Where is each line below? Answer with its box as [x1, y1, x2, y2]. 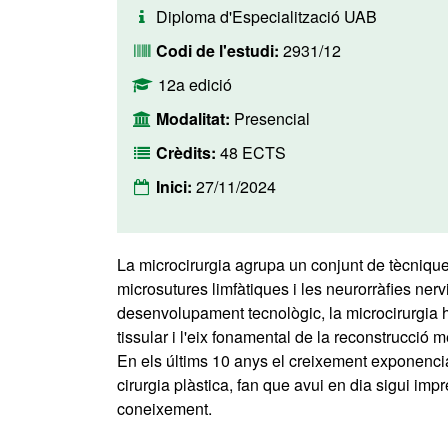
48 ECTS [220, 141, 286, 164]
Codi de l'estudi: [156, 39, 283, 62]
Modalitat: [156, 107, 234, 130]
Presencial [234, 107, 310, 130]
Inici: [156, 175, 196, 198]
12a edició [158, 73, 232, 96]
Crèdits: [156, 141, 220, 164]
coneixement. [117, 397, 212, 420]
